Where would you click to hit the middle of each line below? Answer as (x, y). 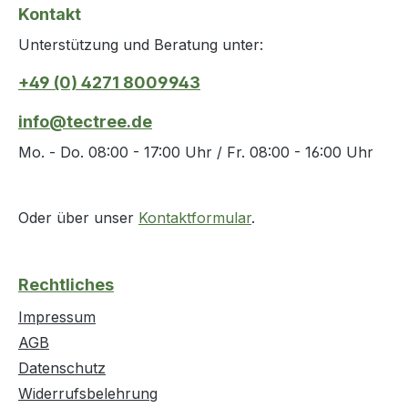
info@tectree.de (85, 122)
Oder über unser (78, 218)
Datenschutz (62, 368)
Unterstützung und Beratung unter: (141, 45)
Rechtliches (66, 285)
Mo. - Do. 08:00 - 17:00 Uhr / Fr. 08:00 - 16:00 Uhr (196, 153)
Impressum (57, 317)
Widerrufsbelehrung (88, 394)
